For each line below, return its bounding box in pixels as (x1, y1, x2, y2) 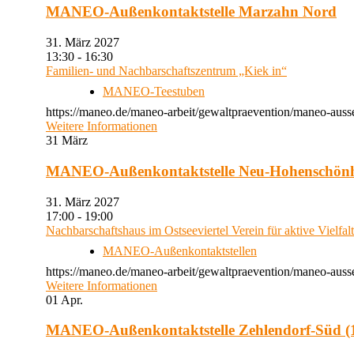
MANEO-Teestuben (103, 85, 205, 99)
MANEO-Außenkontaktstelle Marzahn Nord (46, 3, 337, 21)
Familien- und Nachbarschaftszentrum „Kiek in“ (46, 64, 287, 78)
